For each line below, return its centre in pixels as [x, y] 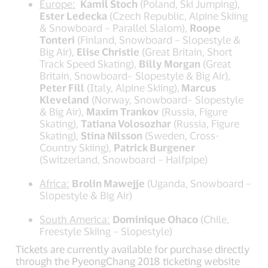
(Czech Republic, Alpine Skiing [178, 15]
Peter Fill [62, 87]
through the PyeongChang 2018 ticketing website [128, 261]
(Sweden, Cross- [181, 135]
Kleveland [65, 99]
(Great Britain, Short [186, 51]
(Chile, [214, 219]
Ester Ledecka [74, 15]
